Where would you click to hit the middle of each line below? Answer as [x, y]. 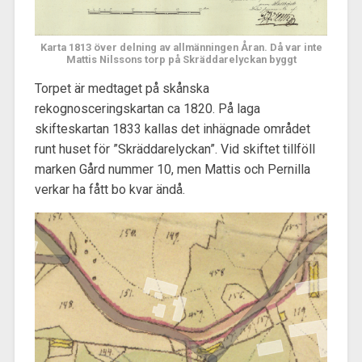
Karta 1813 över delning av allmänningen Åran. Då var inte [181, 47]
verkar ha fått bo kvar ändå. [109, 189]
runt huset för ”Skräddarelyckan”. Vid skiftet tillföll [175, 149]
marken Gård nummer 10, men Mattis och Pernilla [172, 169]
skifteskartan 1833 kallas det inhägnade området [172, 128]
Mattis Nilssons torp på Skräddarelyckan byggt [181, 59]
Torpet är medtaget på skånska [122, 88]
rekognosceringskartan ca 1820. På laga [147, 108]
